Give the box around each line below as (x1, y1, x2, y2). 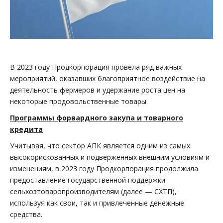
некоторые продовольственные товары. (10, 97, 148, 107)
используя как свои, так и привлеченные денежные (10, 198, 184, 208)
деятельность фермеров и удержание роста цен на (10, 85, 185, 95)
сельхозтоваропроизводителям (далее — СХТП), (10, 187, 177, 197)
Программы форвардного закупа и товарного (10, 113, 183, 123)
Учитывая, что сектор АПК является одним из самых (10, 141, 190, 151)
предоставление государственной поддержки (10, 175, 165, 185)
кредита (10, 124, 43, 134)
